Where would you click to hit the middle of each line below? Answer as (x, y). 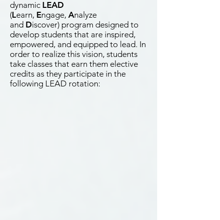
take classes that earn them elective (74, 64)
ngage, (55, 15)
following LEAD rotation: (55, 83)
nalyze (85, 15)
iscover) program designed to (85, 25)
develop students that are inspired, (73, 34)
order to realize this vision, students (74, 54)
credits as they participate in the (68, 74)
